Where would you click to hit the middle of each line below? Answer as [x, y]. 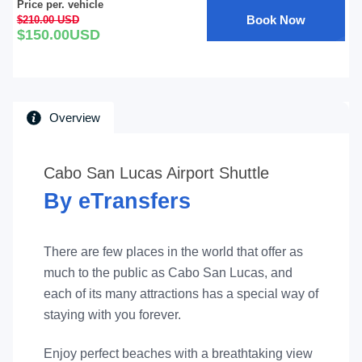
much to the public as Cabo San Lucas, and [168, 273]
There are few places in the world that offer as [173, 252]
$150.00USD [58, 35]
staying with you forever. [112, 315]
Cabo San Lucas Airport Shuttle [156, 173]
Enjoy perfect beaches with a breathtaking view [178, 354]
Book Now [276, 20]
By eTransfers [117, 201]
